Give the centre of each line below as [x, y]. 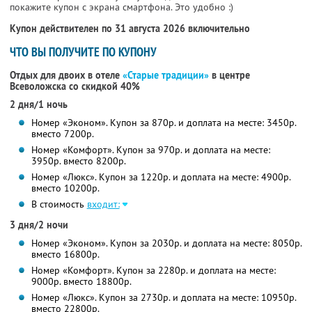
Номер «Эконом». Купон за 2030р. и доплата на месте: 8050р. [166, 243]
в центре [229, 76]
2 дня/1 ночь [39, 105]
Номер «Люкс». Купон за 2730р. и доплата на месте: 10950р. [164, 298]
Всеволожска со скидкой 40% [75, 87]
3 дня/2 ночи [39, 225]
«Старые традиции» [166, 76]
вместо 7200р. [62, 134]
